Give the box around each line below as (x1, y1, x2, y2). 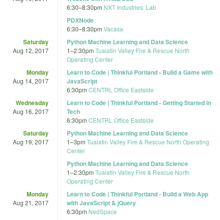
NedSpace (88, 207, 117, 216)
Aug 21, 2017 (13, 198, 49, 207)
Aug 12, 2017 (13, 46, 49, 55)
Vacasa (104, 24, 123, 33)
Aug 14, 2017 (13, 76, 49, 85)
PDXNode (67, 15, 94, 25)
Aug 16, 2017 (13, 107, 49, 115)
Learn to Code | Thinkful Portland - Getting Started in (67, 98, 211, 107)
